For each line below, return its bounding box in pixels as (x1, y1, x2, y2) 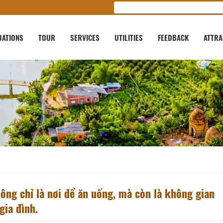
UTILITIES (114, 32, 143, 43)
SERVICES (70, 32, 100, 43)
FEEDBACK (158, 32, 189, 43)
